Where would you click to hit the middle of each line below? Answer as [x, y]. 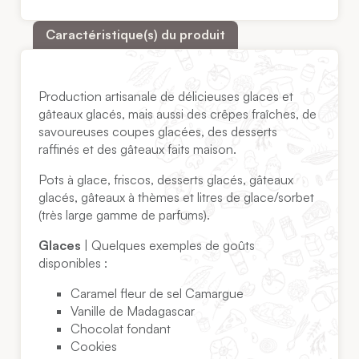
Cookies [94, 347]
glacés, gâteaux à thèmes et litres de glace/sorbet [177, 198]
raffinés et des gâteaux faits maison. [138, 149]
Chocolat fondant [121, 329]
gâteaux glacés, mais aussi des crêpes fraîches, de [178, 114]
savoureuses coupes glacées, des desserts [158, 132]
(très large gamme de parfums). [125, 215]
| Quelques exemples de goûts [168, 246]
